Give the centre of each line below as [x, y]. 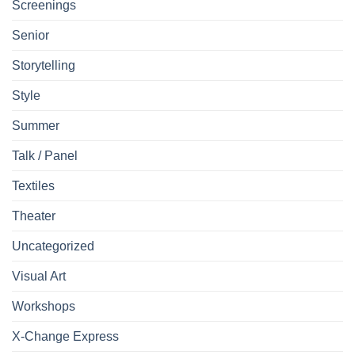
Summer [36, 126]
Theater [34, 216]
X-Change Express [65, 337]
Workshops [44, 307]
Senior [31, 36]
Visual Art [39, 277]
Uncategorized [53, 246]
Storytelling [44, 66]
